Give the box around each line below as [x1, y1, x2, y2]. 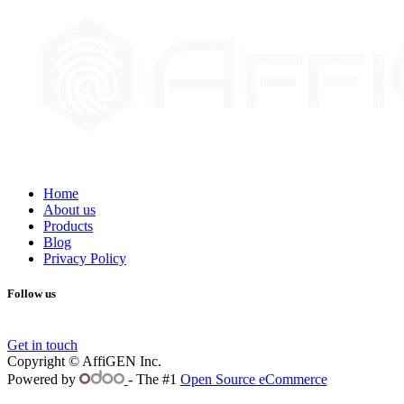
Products [43, 217, 93, 234]
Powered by [7, 372, 79, 388]
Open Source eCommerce [179, 372, 327, 388]
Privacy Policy [43, 250, 126, 266]
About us [43, 201, 96, 217]
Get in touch [7, 337, 78, 353]
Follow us [7, 287, 56, 301]
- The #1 [127, 372, 180, 388]
